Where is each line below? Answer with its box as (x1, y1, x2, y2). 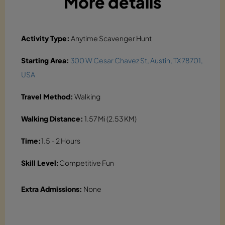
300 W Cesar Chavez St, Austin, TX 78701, (70, 55, 203, 65)
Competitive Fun (59, 158, 114, 167)
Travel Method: (21, 91, 73, 101)
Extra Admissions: (21, 184, 82, 193)
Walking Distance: (21, 114, 83, 123)
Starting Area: (21, 55, 69, 65)
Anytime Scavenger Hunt (70, 33, 152, 43)
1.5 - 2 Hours (41, 136, 80, 145)
